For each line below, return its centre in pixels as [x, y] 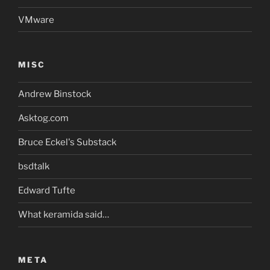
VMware [36, 20]
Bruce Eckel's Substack [67, 143]
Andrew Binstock [55, 94]
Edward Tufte [47, 191]
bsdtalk [34, 167]
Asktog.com [43, 118]
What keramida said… [64, 215]
